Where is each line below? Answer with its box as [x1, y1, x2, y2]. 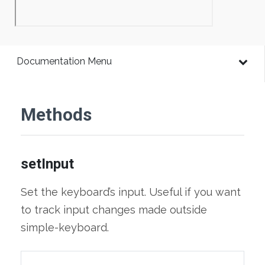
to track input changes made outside [21, 203, 207, 216]
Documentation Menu [17, 56, 112, 67]
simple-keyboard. [21, 221, 109, 234]
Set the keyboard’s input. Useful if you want [21, 186, 241, 198]
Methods [21, 104, 92, 125]
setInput [21, 156, 74, 172]
